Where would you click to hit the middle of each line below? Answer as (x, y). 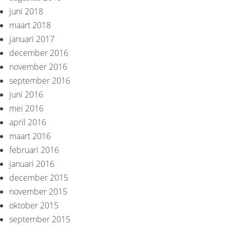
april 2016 (27, 122)
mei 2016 (26, 109)
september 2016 (40, 81)
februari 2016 (34, 150)
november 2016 (38, 67)
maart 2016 (30, 136)
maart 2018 (30, 25)
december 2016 (39, 53)
